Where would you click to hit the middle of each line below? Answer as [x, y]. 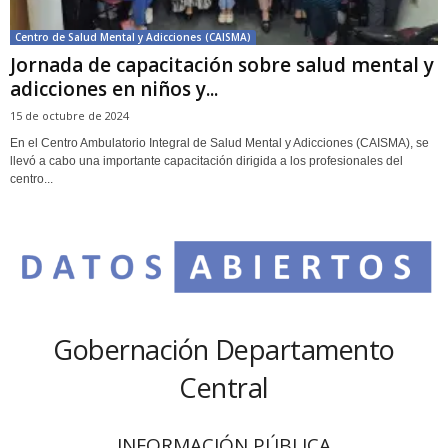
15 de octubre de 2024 [69, 115]
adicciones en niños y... [114, 88]
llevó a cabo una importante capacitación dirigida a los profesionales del [206, 160]
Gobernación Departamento [224, 349]
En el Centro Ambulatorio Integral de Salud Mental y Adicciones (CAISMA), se [219, 142]
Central [224, 387]
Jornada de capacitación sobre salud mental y [222, 64]
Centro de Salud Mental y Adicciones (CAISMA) [133, 36]
